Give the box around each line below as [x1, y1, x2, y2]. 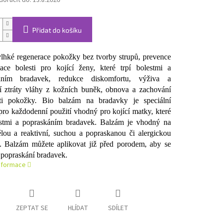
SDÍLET [108, 203, 128, 214]
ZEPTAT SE [15, 203, 48, 214]
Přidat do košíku [32, 26, 82, 35]
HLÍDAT [67, 203, 88, 214]
